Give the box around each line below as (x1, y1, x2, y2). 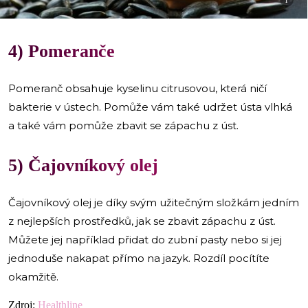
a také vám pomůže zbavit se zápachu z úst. (8, 119, 239, 133)
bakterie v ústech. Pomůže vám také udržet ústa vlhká (8, 100, 292, 114)
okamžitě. (8, 270, 64, 284)
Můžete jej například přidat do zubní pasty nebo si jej (8, 233, 282, 247)
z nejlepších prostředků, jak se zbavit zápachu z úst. (8, 214, 276, 228)
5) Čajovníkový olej (8, 155, 158, 176)
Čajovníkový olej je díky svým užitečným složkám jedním (8, 196, 299, 210)
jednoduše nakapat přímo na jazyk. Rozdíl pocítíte (8, 252, 269, 265)
